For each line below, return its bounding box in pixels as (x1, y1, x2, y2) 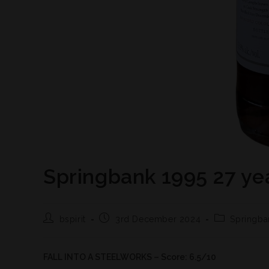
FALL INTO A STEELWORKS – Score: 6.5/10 (43, 252, 216, 262)
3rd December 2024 (115, 214, 201, 224)
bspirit (59, 214, 86, 224)
